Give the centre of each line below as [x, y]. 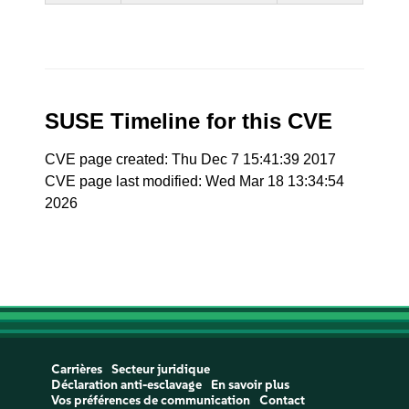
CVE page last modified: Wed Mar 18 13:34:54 [195, 181]
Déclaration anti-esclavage [126, 385]
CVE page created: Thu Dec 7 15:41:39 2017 [191, 159]
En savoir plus [250, 385]
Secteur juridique [160, 369]
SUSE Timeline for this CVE [189, 121]
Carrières [76, 369]
